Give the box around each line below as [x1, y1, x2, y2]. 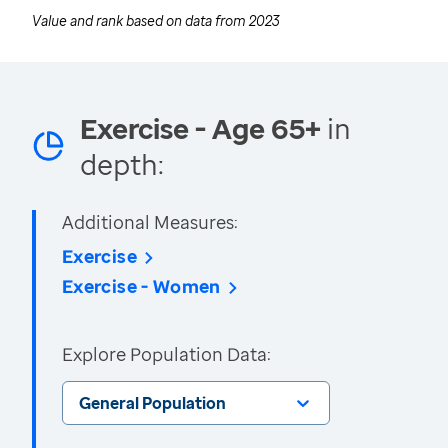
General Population [79, 392, 226, 414]
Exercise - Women [62, 274, 221, 298]
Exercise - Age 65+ [80, 109, 321, 147]
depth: [80, 145, 164, 183]
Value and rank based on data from [32, 11, 249, 30]
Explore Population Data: [62, 342, 271, 366]
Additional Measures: [62, 210, 238, 234]
